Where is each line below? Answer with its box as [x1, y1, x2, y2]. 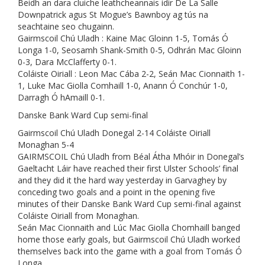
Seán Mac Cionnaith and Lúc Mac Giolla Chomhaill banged [18, 222, 240, 234]
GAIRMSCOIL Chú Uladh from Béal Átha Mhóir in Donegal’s [18, 151, 244, 163]
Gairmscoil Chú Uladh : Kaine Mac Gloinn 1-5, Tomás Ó [18, 33, 228, 44]
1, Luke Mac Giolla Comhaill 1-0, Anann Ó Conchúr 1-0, [18, 80, 228, 92]
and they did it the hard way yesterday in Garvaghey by [18, 174, 227, 186]
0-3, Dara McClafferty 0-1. [18, 56, 117, 68]
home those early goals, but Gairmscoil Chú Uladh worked [18, 234, 240, 245]
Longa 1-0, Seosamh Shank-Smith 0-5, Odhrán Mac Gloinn [18, 44, 241, 56]
